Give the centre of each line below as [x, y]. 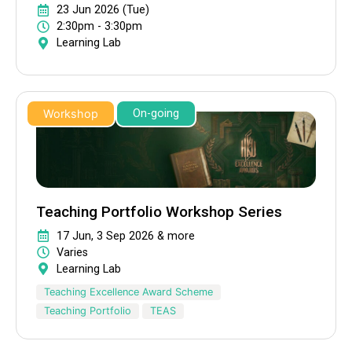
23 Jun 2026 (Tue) [103, 10]
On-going [156, 114]
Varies [72, 252]
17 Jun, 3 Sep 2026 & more [126, 236]
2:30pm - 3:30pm [99, 27]
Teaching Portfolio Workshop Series [159, 211]
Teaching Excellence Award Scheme [128, 291]
